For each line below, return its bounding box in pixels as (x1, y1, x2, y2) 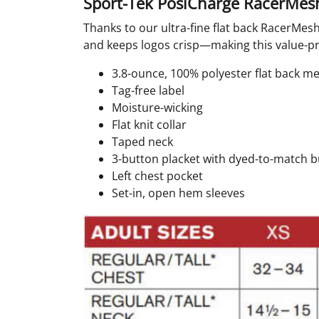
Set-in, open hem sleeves (112, 185, 245, 202)
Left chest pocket (112, 168, 203, 184)
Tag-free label (112, 83, 184, 99)
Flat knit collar (112, 117, 187, 133)
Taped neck (112, 134, 173, 150)
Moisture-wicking (112, 100, 203, 116)
